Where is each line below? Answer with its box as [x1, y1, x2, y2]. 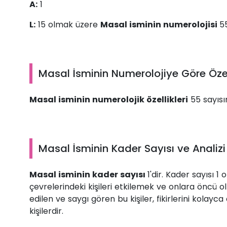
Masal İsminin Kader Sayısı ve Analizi [39, 141, 225, 156]
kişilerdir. [29, 205, 63, 217]
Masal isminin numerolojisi [100, 19, 219, 31]
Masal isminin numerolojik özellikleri [29, 94, 188, 106]
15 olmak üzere [35, 19, 100, 31]
